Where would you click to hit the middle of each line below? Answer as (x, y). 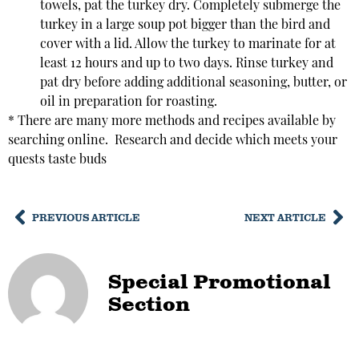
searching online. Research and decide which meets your (173, 141)
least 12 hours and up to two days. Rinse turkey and (187, 65)
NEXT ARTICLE (285, 217)
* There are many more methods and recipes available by (172, 122)
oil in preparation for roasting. (129, 103)
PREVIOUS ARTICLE (86, 217)
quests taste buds (57, 161)
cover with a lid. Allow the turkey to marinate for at (188, 45)
